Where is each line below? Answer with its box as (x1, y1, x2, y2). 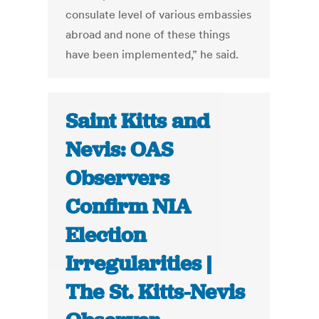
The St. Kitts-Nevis (66, 278, 246, 306)
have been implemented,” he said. (66, 47, 239, 62)
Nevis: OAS (66, 136, 174, 164)
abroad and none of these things (66, 27, 231, 42)
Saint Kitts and (66, 108, 210, 135)
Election (66, 221, 147, 249)
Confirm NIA (66, 193, 192, 221)
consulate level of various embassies (66, 7, 252, 22)
